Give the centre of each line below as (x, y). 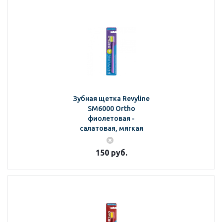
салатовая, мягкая (111, 128)
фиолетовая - (111, 118)
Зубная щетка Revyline (111, 99)
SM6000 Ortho (111, 109)
